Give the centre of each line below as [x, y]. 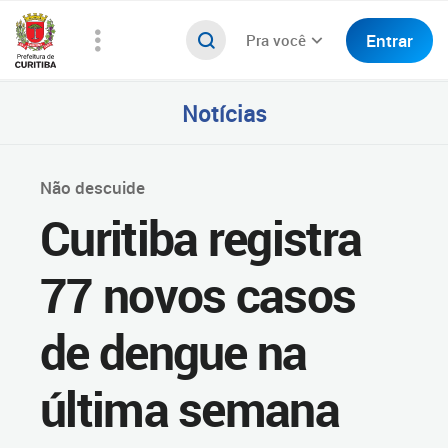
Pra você [276, 40]
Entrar [389, 40]
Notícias [224, 112]
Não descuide [92, 187]
